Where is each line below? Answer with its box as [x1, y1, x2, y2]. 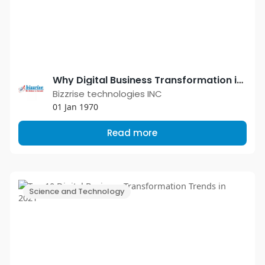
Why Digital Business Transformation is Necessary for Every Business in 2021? [236, 73, 243, 87]
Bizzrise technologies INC [52, 87, 162, 100]
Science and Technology [28, 185, 125, 197]
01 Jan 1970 [52, 101, 98, 112]
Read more [107, 126, 158, 139]
